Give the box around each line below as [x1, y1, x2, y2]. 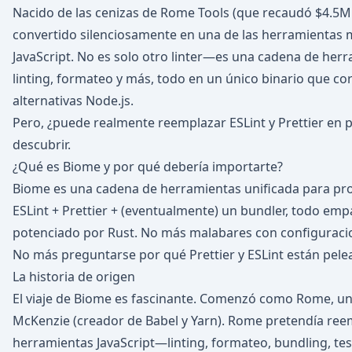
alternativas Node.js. [13, 92, 134, 109]
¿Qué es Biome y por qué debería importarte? [13, 158, 283, 175]
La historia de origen [13, 268, 135, 285]
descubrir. [13, 136, 71, 153]
